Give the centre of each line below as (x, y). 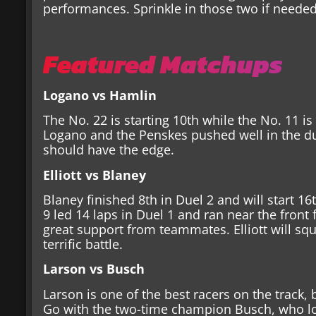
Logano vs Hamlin (100, 95)
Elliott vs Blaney (95, 175)
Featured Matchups (163, 64)
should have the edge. (111, 150)
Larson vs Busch (94, 269)
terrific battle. (85, 244)
